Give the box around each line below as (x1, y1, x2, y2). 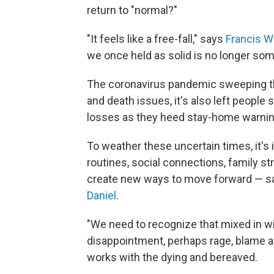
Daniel (87, 188, 116, 202)
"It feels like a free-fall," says (87, 32, 226, 45)
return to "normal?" (87, 3, 177, 17)
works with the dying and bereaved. (87, 250, 257, 264)
